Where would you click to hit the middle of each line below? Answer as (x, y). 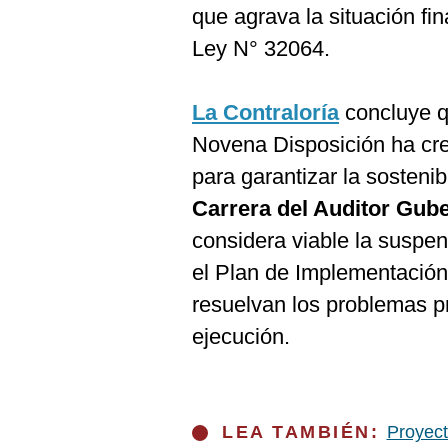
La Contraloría (265, 112)
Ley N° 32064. (261, 48)
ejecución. (241, 336)
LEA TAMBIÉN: (304, 432)
